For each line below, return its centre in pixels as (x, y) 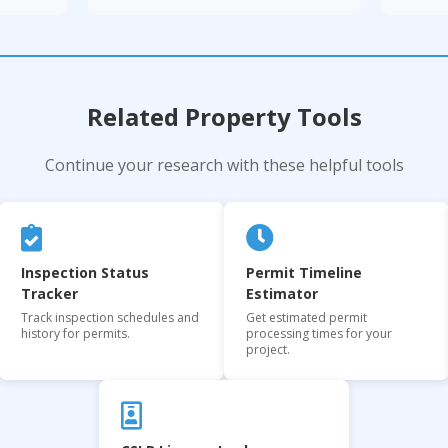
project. (268, 349)
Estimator (282, 293)
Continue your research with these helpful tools (224, 165)
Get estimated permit (306, 317)
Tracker (49, 293)
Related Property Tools (224, 116)
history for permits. (75, 333)
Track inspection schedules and (110, 317)
